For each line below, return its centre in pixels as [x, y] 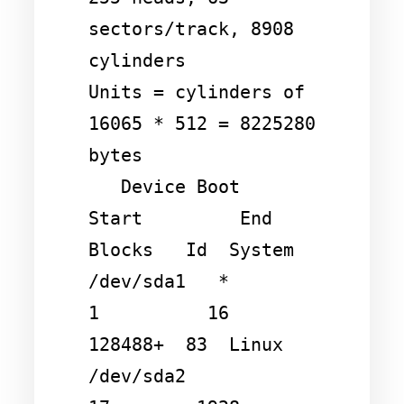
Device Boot [105, 186]
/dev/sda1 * [159, 281]
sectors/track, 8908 [191, 28]
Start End [180, 218]
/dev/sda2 [137, 376]
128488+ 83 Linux [186, 344]
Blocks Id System [191, 249]
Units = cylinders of [197, 92]
